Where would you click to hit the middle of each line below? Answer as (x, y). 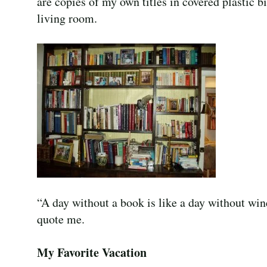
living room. (67, 18)
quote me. (61, 219)
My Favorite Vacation (92, 253)
